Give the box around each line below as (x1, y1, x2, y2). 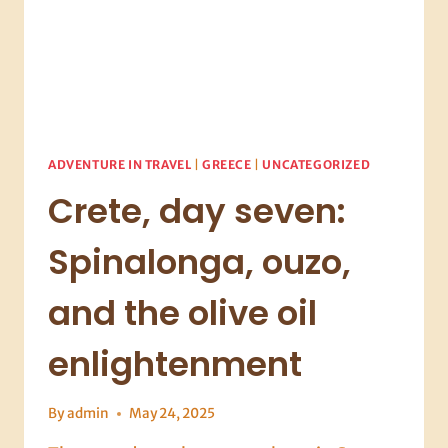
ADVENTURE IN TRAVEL (48, 156, 192, 172)
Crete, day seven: (48, 186, 346, 235)
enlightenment (48, 339, 302, 388)
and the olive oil (48, 288, 317, 337)
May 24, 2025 (129, 405, 216, 423)
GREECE (202, 156, 252, 172)
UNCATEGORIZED (262, 156, 371, 172)
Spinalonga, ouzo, (48, 237, 351, 286)
